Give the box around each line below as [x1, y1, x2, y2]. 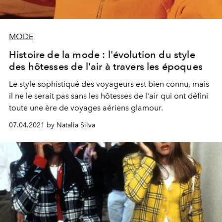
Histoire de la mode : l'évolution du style [9, 48, 195, 60]
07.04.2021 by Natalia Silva [9, 120, 95, 129]
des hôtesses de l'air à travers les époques [9, 60, 203, 72]
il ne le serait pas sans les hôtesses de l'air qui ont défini [9, 91, 208, 101]
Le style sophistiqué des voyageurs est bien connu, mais [9, 79, 209, 89]
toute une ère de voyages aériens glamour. [9, 103, 163, 112]
